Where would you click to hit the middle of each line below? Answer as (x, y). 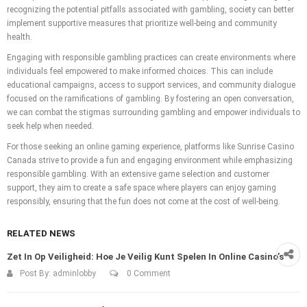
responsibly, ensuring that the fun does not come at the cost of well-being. (144, 202)
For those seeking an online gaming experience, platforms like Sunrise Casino (150, 147)
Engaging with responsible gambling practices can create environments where (151, 58)
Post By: (36, 274)
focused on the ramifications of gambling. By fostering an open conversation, (150, 99)
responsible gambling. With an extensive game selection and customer (138, 174)
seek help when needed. (50, 126)
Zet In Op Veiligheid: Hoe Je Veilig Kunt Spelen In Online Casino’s (145, 257)
